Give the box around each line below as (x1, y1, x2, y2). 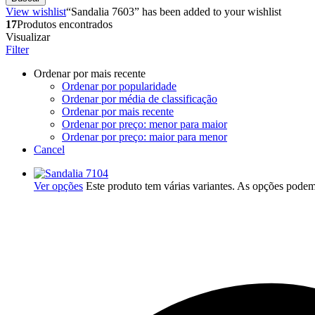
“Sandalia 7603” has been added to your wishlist (66, 5, 281, 18)
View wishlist (6, 5, 66, 18)
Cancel (34, 143, 65, 155)
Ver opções (34, 179, 83, 192)
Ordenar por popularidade (62, 79, 176, 92)
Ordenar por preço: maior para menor (62, 130, 227, 143)
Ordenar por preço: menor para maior (62, 117, 227, 130)
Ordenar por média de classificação (62, 92, 217, 105)
